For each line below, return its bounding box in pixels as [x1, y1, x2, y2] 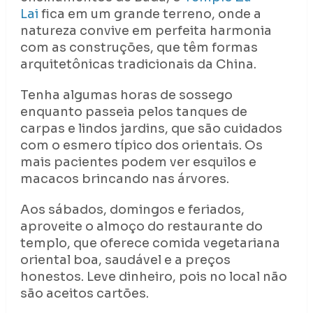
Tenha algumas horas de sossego [20, 87, 233, 103]
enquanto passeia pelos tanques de [20, 104, 247, 120]
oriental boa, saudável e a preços [20, 252, 231, 268]
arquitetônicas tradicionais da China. [20, 57, 256, 73]
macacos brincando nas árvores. [20, 171, 229, 187]
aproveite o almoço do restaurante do [20, 219, 263, 235]
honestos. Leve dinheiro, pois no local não [20, 269, 287, 285]
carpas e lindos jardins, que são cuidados [20, 121, 282, 137]
